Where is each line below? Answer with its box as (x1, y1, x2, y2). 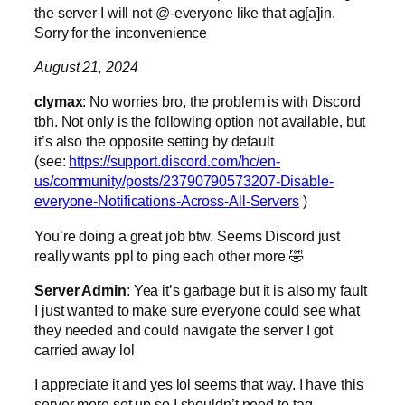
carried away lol (34, 341, 135, 358)
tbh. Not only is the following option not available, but (34, 113, 366, 130)
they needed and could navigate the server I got (34, 321, 334, 338)
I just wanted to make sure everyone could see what (34, 301, 360, 318)
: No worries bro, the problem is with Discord (82, 93, 361, 110)
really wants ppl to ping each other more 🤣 (34, 247, 304, 264)
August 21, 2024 (34, 59, 138, 76)
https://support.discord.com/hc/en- (69, 153, 281, 170)
